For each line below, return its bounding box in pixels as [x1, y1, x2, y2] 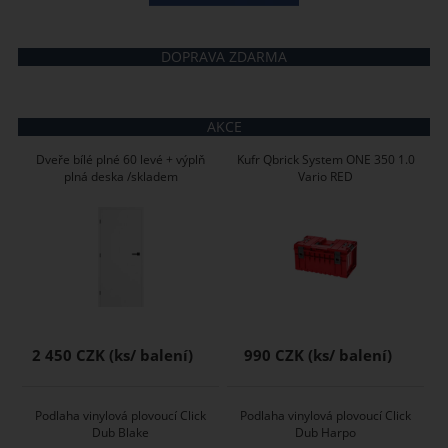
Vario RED [298, 167, 354, 185]
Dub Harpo [295, 423, 357, 441]
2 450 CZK [32, 344, 106, 366]
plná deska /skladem [63, 167, 178, 185]
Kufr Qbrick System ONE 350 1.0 [236, 150, 415, 168]
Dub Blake [92, 423, 150, 441]
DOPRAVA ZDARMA [161, 46, 287, 66]
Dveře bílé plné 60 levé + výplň [36, 150, 206, 168]
